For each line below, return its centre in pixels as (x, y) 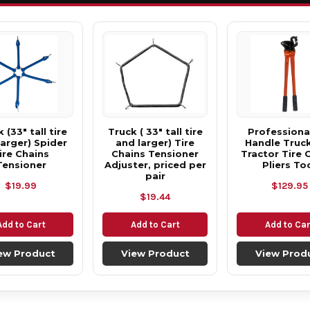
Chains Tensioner (155, 153)
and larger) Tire (155, 142)
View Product (155, 253)
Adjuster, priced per (155, 164)
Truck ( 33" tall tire (155, 131)
